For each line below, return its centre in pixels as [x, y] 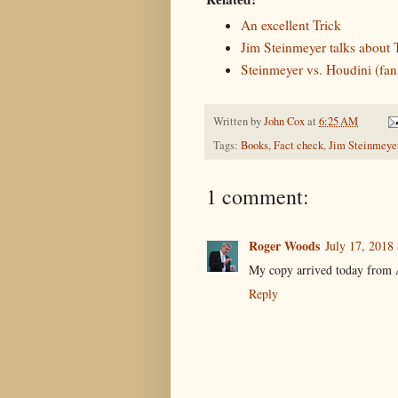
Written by [239, 121]
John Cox [284, 121]
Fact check [298, 145]
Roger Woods [284, 245]
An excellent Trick [291, 25]
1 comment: [258, 196]
